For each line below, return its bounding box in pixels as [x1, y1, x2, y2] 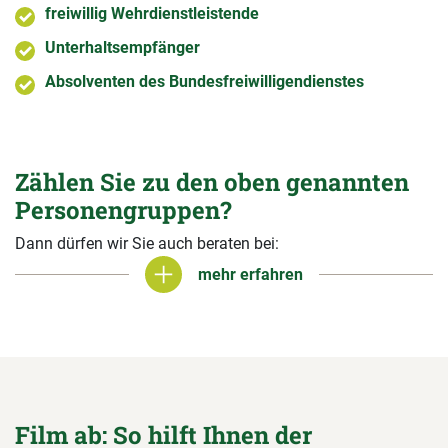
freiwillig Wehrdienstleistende [45, 4, 259, 24]
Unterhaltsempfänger [45, 38, 200, 58]
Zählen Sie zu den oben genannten [15, 166, 409, 199]
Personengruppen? [15, 194, 232, 227]
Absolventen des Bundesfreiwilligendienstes [45, 72, 364, 92]
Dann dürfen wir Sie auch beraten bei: [15, 234, 279, 254]
